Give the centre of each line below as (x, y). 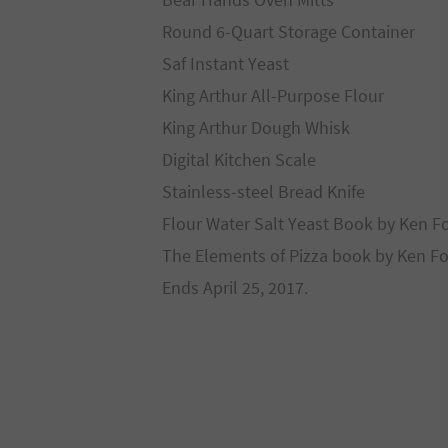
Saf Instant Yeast (225, 63)
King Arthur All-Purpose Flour (273, 95)
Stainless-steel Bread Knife (263, 191)
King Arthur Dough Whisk (256, 127)
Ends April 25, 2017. (235, 287)
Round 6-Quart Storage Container (288, 31)
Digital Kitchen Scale (239, 159)
